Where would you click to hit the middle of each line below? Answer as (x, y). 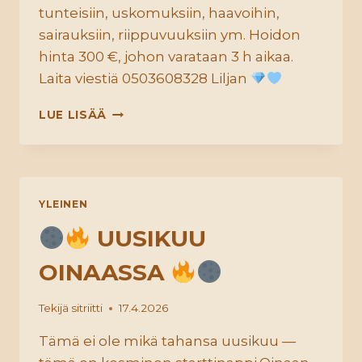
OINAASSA (105, 272)
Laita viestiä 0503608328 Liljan (145, 78)
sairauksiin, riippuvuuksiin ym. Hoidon (170, 34)
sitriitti (87, 308)
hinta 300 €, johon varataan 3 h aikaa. (166, 56)
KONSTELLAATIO (160, 144)
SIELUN (130, 110)
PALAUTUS (141, 127)
